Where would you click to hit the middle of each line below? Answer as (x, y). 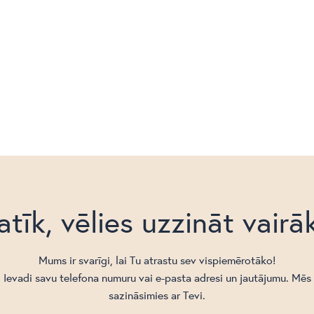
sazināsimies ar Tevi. (157, 294)
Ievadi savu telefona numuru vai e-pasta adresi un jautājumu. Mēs (157, 277)
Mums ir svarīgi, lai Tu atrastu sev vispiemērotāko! (157, 259)
